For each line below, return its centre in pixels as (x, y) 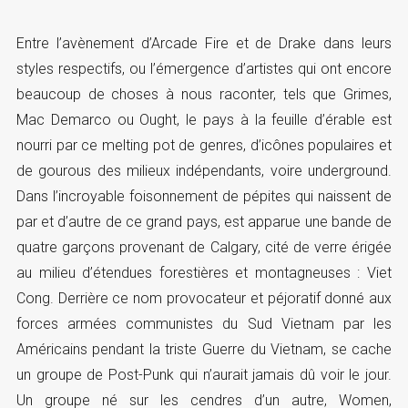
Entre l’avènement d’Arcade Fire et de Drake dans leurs (204, 43)
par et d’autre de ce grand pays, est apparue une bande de (204, 221)
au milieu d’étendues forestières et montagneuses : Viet (204, 272)
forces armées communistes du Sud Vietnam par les (204, 323)
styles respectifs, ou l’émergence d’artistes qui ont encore (204, 68)
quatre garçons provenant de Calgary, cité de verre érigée (204, 247)
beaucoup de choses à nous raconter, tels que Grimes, (204, 94)
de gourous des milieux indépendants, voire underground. (204, 170)
